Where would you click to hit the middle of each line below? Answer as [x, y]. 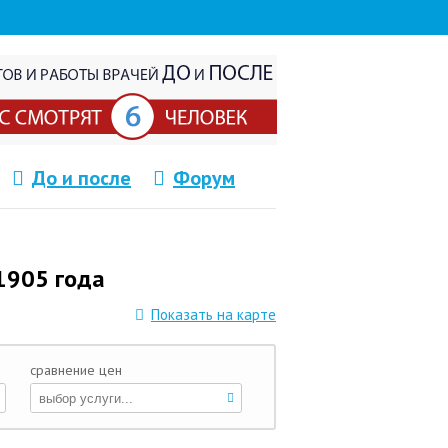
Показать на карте [213, 314]
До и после [81, 178]
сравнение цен [76, 370]
